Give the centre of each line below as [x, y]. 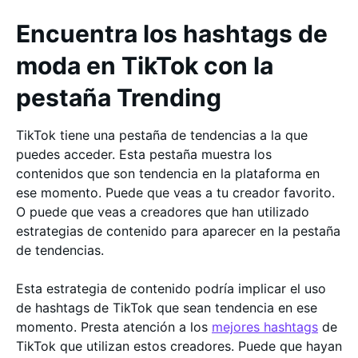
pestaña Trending [119, 97]
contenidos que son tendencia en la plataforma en [168, 173]
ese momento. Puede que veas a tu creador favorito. [175, 192]
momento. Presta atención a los [114, 326]
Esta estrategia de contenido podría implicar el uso [171, 288]
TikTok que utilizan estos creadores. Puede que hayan [179, 346]
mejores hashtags [265, 326]
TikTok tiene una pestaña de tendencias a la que [162, 135]
